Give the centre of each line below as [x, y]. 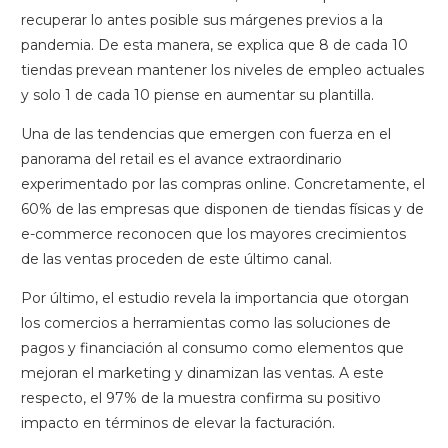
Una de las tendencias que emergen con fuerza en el [206, 134]
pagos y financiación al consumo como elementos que [212, 348]
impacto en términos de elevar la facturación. [178, 423]
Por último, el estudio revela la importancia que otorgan [215, 298]
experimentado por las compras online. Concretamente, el [223, 184]
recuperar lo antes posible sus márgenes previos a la [202, 20]
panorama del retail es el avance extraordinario [181, 159]
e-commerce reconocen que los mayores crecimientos [213, 234]
